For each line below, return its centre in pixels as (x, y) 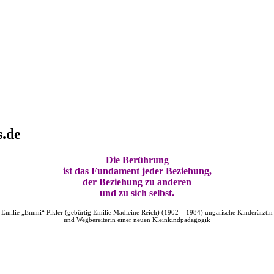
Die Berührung (137, 160)
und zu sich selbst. (137, 193)
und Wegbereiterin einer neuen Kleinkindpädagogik (137, 219)
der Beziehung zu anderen (137, 182)
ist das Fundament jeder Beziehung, (137, 171)
